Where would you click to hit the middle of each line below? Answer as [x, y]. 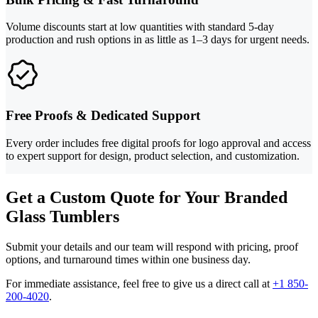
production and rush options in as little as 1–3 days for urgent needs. [158, 40]
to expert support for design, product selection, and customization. [153, 155]
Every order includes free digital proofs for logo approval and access [158, 143]
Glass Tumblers [62, 216]
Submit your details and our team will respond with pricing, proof [152, 246]
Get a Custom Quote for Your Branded [147, 197]
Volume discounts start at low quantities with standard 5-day [140, 27]
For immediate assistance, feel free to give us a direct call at [139, 283]
